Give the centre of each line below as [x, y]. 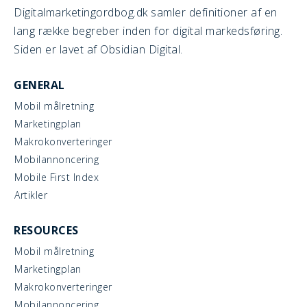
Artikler [31, 195]
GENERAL [39, 85]
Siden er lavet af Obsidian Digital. [98, 49]
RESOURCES [46, 230]
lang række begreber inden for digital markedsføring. [148, 30]
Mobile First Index [57, 177]
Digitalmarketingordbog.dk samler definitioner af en [146, 12]
